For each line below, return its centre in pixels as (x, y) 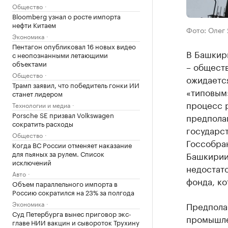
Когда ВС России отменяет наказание (72, 145)
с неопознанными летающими (60, 54)
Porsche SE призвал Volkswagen (63, 115)
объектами (30, 63)
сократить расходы (43, 123)
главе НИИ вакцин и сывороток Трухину (76, 222)
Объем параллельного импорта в (65, 183)
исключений (32, 162)
